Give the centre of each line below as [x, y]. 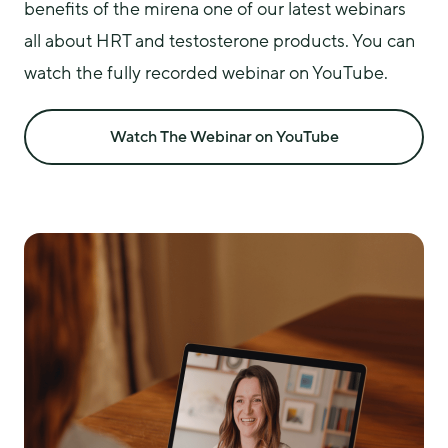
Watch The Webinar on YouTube [224, 137]
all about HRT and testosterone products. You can [219, 41]
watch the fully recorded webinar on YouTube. [206, 73]
